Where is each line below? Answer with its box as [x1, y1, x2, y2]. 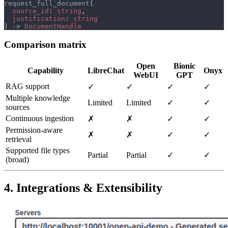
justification [12, 14, 65, 22]
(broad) [6, 155, 29, 164]
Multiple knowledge [6, 94, 70, 103]
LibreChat [88, 66, 124, 75]
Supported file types [6, 146, 70, 155]
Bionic [173, 62, 195, 71]
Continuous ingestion [6, 114, 74, 123]
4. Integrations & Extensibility [4, 181, 162, 195]
